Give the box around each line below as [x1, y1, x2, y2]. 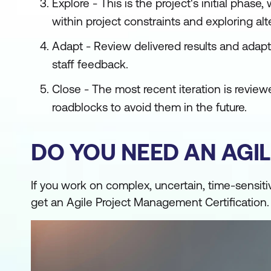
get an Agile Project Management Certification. [31, 195, 269, 209]
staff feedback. [52, 57, 128, 71]
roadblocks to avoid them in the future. [52, 100, 247, 114]
